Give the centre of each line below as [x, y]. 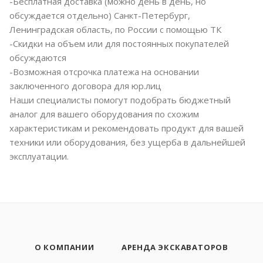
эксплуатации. [39, 156]
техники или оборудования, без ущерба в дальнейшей [127, 142]
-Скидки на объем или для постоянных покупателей [119, 44]
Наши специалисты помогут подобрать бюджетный [120, 100]
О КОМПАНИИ [64, 247]
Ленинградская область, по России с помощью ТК [115, 30]
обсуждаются [38, 58]
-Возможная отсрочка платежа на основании [104, 72]
